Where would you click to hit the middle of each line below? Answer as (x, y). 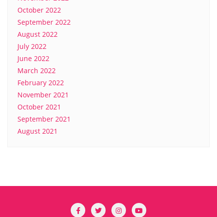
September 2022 (44, 22)
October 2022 (39, 10)
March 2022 (37, 71)
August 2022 (38, 34)
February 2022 (41, 83)
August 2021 (38, 131)
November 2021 (43, 95)
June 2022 (33, 59)
